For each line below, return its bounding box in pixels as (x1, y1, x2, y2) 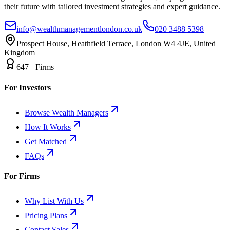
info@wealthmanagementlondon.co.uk (16, 25, 142, 34)
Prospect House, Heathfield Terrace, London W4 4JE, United (16, 39, 216, 48)
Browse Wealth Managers (25, 108, 108, 117)
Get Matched (25, 137, 67, 146)
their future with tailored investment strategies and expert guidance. (4, 2, 220, 11)
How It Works (25, 122, 71, 131)
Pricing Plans (25, 211, 67, 220)
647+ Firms (16, 63, 54, 72)
